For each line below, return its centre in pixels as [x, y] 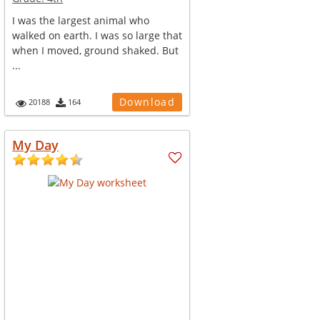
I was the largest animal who [81, 20]
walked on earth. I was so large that [97, 35]
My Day [36, 145]
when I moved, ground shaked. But [96, 50]
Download [147, 102]
